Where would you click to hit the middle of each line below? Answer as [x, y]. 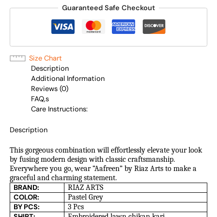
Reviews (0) [49, 89]
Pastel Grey [86, 197]
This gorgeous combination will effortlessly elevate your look [106, 150]
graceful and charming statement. [63, 178]
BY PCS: [27, 207]
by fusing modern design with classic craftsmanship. [92, 160]
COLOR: [27, 198]
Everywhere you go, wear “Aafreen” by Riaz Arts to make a [103, 169]
